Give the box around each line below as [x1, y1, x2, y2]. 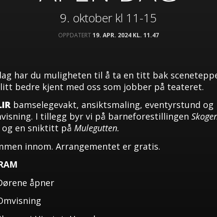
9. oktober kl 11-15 [60, 10, 157, 26]
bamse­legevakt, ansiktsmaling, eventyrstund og [11, 99, 214, 110]
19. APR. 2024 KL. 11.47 [93, 31, 159, 39]
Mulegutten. [74, 122, 120, 134]
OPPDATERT [58, 31, 93, 39]
